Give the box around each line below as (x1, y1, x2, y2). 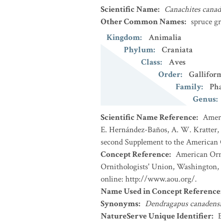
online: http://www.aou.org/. (101, 174, 197, 184)
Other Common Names (101, 16, 184, 27)
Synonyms (101, 198, 139, 209)
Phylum (124, 44, 153, 55)
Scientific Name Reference (101, 112, 196, 123)
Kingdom (107, 32, 140, 43)
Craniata (162, 44, 193, 55)
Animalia (148, 32, 182, 43)
